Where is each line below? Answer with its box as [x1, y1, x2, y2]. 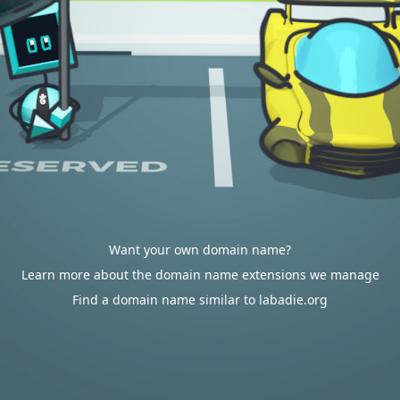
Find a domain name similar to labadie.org [72, 291, 328, 308]
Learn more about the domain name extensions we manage [21, 266, 379, 283]
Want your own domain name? [109, 241, 291, 258]
